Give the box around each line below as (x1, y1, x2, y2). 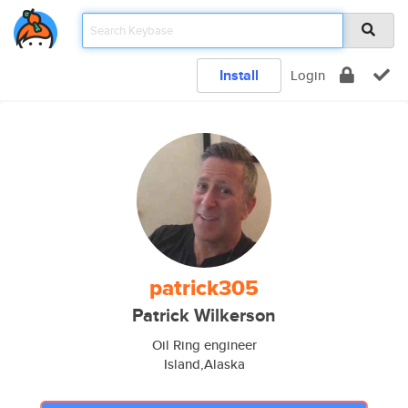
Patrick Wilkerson (132, 302, 276, 329)
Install (219, 65, 259, 86)
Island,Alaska (163, 354, 245, 373)
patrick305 (149, 271, 259, 304)
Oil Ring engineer (151, 335, 257, 354)
